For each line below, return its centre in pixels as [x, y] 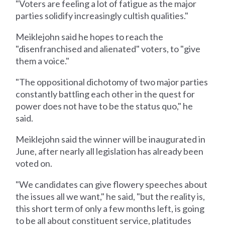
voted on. [34, 163]
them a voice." [43, 61]
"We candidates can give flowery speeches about [112, 184]
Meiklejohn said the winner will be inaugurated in [111, 139]
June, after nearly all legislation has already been [110, 151]
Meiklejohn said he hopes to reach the [90, 36]
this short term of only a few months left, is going [110, 208]
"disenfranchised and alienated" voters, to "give [108, 48]
